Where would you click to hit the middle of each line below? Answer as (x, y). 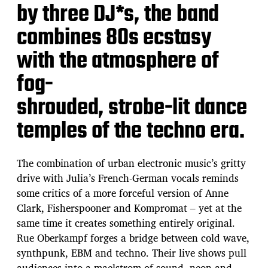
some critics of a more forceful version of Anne (123, 193)
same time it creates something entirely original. (126, 223)
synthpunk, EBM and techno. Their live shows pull (132, 253)
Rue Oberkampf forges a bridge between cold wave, (133, 238)
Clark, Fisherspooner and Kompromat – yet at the (129, 208)
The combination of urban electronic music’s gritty (131, 163)
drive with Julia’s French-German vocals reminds (128, 178)
